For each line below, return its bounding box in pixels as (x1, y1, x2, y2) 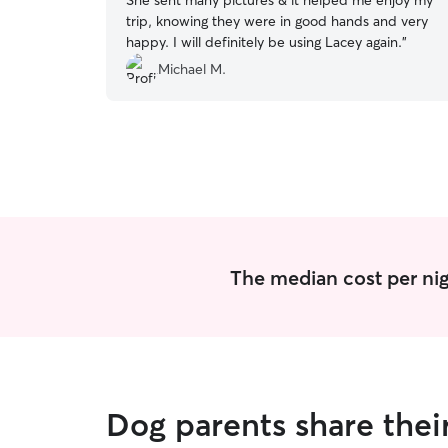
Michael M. (158, 59, 226, 78)
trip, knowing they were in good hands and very (126, 12, 428, 30)
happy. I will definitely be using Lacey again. (126, 33, 402, 51)
